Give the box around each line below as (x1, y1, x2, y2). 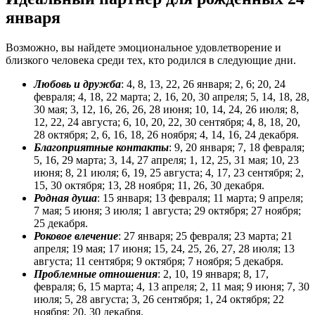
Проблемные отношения (34, 268, 157, 281)
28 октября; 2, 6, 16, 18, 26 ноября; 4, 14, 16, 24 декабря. (34, 129, 299, 141)
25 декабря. (34, 217, 88, 230)
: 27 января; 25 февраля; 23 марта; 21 (118, 230, 292, 243)
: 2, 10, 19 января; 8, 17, (157, 268, 269, 281)
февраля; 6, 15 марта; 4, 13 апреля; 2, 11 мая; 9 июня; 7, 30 (34, 281, 309, 293)
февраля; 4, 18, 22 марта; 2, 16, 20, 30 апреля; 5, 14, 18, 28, (34, 91, 309, 103)
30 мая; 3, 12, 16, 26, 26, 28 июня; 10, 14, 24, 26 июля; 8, (34, 103, 299, 116)
